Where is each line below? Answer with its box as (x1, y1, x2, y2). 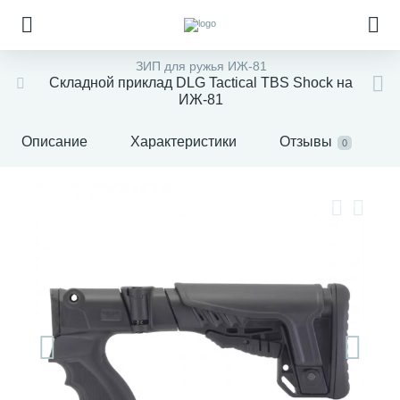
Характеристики (130, 134, 237, 149)
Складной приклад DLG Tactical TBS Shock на (49, 75, 353, 90)
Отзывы (279, 134, 332, 149)
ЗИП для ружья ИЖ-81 (135, 59, 267, 73)
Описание (21, 134, 87, 149)
